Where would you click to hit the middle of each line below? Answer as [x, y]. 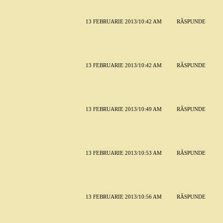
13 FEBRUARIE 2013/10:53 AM [123, 153]
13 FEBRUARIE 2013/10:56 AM [123, 197]
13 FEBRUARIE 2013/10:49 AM [123, 109]
